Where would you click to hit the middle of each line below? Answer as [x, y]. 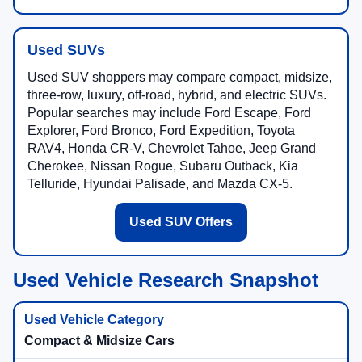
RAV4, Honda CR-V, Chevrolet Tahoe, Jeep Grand [172, 149]
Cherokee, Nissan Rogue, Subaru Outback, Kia [163, 166]
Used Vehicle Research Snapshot [166, 280]
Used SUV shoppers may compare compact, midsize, [180, 78]
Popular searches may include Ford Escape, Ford [169, 113]
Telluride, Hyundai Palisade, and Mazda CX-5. [160, 184]
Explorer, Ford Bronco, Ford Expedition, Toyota [161, 131]
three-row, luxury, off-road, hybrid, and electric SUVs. [177, 95]
